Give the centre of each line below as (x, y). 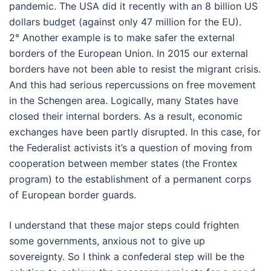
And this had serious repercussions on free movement (132, 85)
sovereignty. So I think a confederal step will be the (127, 256)
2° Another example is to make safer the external (122, 38)
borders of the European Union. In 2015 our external (129, 53)
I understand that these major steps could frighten (124, 225)
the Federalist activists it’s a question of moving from (131, 148)
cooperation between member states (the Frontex (123, 163)
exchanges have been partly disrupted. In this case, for (135, 132)
